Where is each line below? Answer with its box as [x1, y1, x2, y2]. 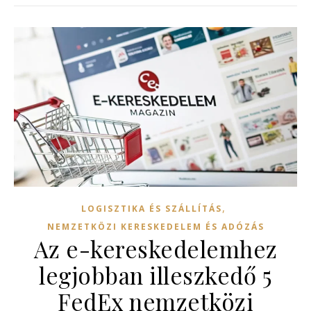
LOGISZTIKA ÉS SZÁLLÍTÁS [81, 202, 222, 215]
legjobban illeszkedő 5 [39, 259, 272, 290]
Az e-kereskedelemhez [33, 233, 278, 264]
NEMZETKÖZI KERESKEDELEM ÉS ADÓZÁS [47, 220, 264, 233]
